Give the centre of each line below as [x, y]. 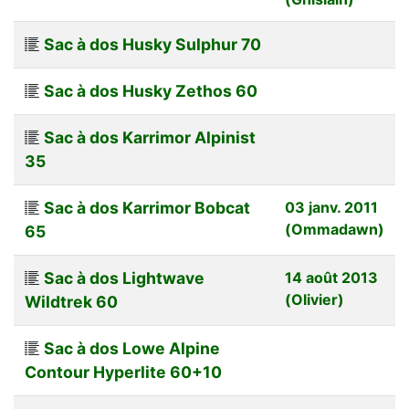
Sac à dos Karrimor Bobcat [147, 207]
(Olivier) [315, 299]
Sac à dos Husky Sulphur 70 [152, 44]
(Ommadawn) [335, 229]
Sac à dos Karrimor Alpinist [150, 137]
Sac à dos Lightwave [124, 278]
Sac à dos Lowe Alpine [132, 348]
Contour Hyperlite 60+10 [123, 372]
